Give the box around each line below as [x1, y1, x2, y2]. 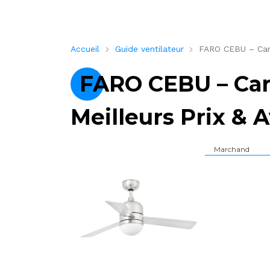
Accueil [71, 44, 99, 54]
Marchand [214, 145, 250, 154]
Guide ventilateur [115, 44, 184, 54]
